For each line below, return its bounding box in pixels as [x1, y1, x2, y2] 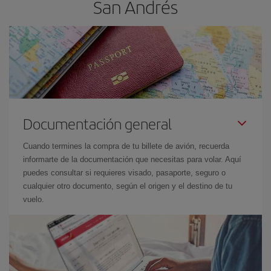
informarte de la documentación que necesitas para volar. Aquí [23, 154, 241, 164]
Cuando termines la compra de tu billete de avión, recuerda [23, 141, 229, 151]
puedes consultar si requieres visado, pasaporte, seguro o [23, 168, 226, 177]
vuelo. [23, 194, 44, 204]
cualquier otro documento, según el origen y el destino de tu [23, 181, 232, 191]
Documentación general [23, 113, 172, 134]
